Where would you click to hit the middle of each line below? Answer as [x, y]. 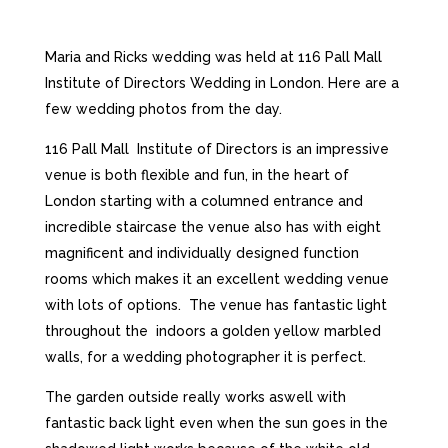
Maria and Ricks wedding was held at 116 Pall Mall [213, 57]
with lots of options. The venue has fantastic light [215, 305]
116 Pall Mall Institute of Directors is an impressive [216, 149]
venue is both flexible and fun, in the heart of [196, 175]
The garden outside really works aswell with [195, 397]
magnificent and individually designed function [201, 253]
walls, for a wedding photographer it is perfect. [205, 357]
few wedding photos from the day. [163, 109]
